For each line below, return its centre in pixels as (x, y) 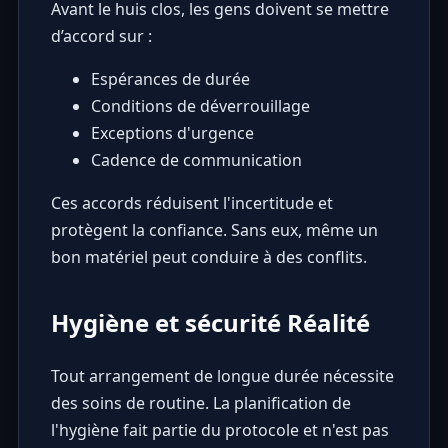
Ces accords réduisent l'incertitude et (191, 202)
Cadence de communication (196, 159)
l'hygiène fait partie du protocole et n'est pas (219, 429)
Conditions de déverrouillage (200, 105)
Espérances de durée (170, 78)
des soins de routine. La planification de (200, 402)
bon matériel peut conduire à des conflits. (208, 256)
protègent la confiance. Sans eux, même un (214, 229)
